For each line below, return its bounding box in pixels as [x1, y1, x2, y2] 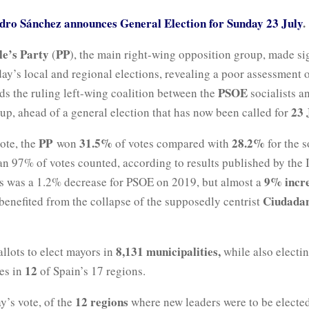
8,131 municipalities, [116, 242, 221, 260]
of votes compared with [112, 134, 232, 151]
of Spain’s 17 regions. [37, 262, 146, 279]
